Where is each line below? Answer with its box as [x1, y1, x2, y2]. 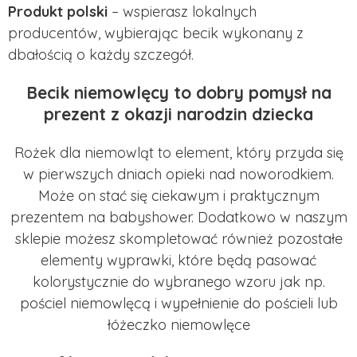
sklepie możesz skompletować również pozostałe [14, 229, 343, 248]
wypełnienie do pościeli [160, 294, 313, 312]
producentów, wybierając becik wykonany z [8, 23, 304, 42]
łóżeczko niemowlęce [107, 316, 250, 334]
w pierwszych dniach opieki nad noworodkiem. [23, 165, 334, 183]
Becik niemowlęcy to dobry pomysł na [25, 81, 331, 103]
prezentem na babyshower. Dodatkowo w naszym [10, 208, 347, 226]
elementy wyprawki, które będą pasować [41, 251, 316, 269]
